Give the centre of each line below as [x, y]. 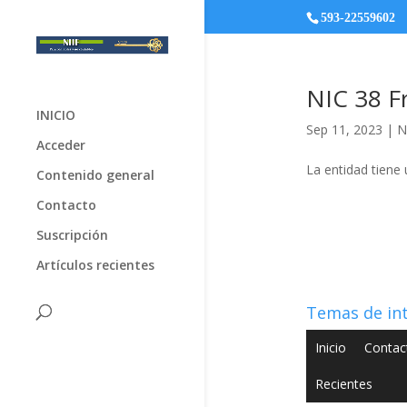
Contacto [66, 204]
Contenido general [95, 174]
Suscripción [72, 234]
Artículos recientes [95, 264]
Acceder [61, 144]
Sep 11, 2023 [344, 129]
